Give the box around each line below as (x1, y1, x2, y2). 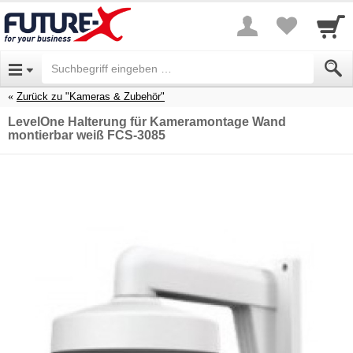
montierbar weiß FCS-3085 (8, 128, 165, 142)
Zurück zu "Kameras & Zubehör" (17, 90, 165, 102)
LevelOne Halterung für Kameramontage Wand (8, 114, 286, 128)
